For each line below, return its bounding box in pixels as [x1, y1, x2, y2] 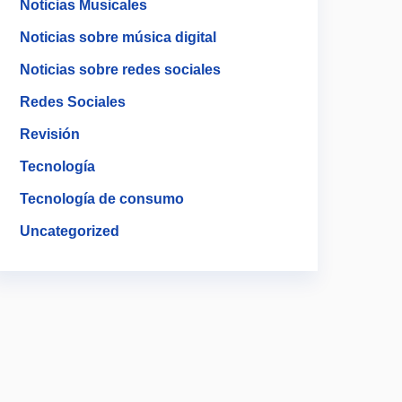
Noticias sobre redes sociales [20, 62, 221, 77]
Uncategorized [20, 223, 119, 239]
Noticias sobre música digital [20, 30, 216, 45]
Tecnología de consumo [20, 191, 184, 206]
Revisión [20, 127, 80, 142]
